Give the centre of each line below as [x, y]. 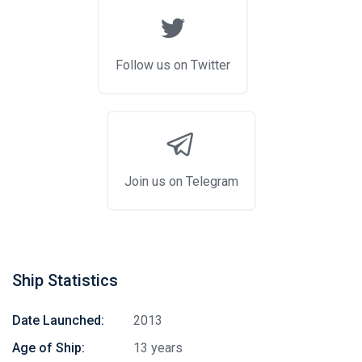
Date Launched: [58, 320]
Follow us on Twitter [173, 65]
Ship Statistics [65, 280]
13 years [158, 348]
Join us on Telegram [181, 181]
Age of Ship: [48, 348]
